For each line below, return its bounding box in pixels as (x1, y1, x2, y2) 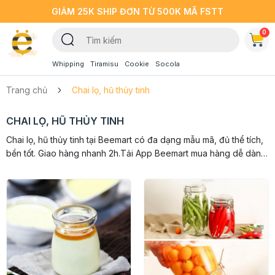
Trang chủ (6, 85, 47, 95)
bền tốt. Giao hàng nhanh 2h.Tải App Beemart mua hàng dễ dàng (6, 148, 266, 158)
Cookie (124, 60, 149, 68)
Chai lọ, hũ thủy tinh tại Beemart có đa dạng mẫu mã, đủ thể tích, (6, 134, 263, 145)
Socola (155, 60, 180, 68)
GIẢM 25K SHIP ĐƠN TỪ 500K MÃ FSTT (52, 6, 223, 17)
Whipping (52, 60, 84, 68)
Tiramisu (90, 60, 118, 68)
